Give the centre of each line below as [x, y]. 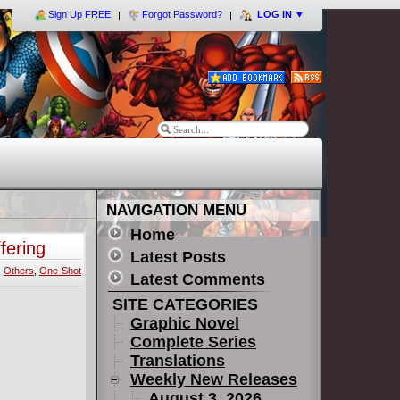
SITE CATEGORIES [183, 304]
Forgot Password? [182, 14]
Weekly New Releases [214, 379]
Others [18, 271]
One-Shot [60, 271]
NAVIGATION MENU [176, 210]
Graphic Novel [185, 323]
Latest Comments [198, 279]
